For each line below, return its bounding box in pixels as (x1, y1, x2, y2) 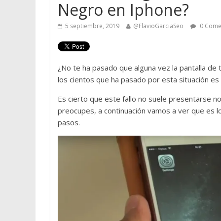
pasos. (58, 117, 80, 127)
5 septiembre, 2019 (65, 22, 119, 30)
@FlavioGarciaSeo (133, 22, 184, 30)
